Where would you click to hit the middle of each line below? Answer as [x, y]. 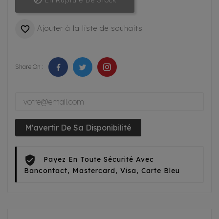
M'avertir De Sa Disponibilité [78, 128]
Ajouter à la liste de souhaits [90, 28]
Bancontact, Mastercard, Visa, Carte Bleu [102, 171]
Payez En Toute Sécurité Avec [99, 160]
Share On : [29, 67]
